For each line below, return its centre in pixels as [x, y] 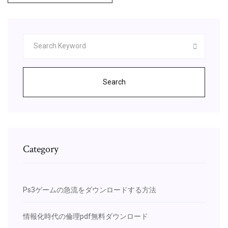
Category [41, 149]
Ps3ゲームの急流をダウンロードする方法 [90, 190]
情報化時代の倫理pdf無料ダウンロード [85, 216]
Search [114, 82]
